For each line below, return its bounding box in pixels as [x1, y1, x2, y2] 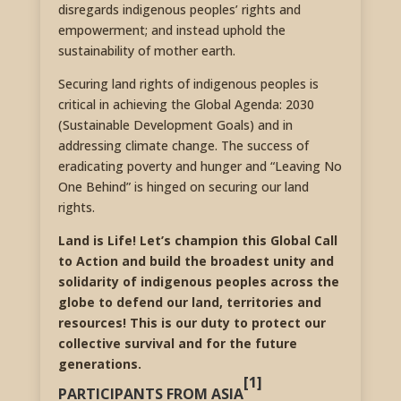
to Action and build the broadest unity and [57, 252, 334, 269]
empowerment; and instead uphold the [57, 21, 286, 38]
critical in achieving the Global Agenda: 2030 [57, 95, 314, 113]
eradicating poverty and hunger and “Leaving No [57, 157, 342, 175]
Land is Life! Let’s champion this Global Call [57, 231, 337, 249]
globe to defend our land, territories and [57, 293, 321, 311]
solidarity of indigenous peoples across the [57, 272, 339, 290]
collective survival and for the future [57, 334, 297, 352]
